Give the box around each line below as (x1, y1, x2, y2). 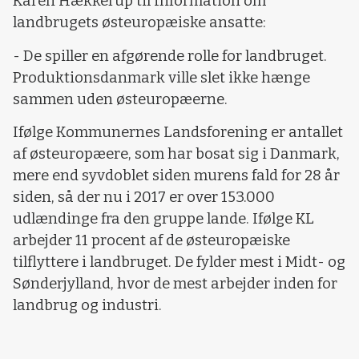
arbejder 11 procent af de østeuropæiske (13, 232, 290, 250)
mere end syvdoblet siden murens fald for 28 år (13, 167, 340, 185)
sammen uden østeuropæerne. (13, 90, 228, 108)
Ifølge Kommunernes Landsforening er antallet (13, 123, 343, 142)
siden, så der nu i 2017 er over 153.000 (13, 188, 275, 207)
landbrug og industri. (13, 296, 162, 315)
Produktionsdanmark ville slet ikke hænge (13, 68, 310, 87)
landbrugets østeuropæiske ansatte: (13, 14, 266, 32)
